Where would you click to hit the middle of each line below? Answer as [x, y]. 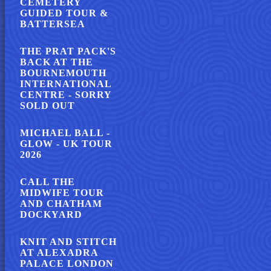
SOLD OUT [47, 106]
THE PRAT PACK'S [68, 51]
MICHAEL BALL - [65, 133]
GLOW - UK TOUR [66, 144]
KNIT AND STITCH [68, 242]
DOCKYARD [51, 214]
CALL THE [47, 182]
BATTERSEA [53, 24]
